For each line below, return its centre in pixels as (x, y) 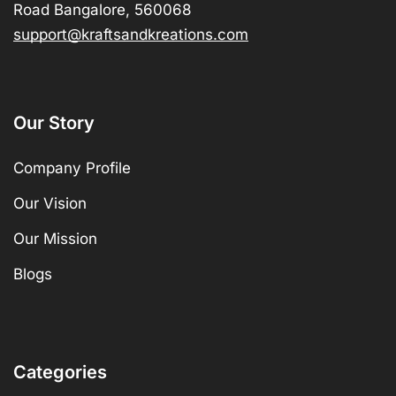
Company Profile (72, 168)
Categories (60, 372)
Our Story (54, 122)
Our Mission (55, 238)
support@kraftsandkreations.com (131, 34)
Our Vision (50, 203)
